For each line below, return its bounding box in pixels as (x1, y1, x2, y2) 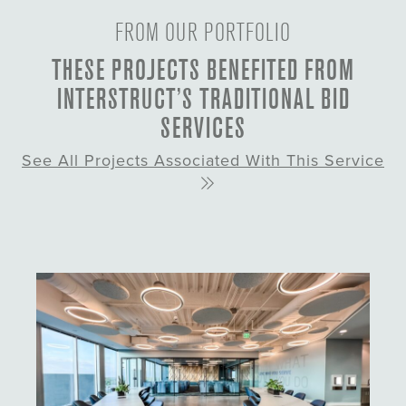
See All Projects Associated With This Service (22, 150, 384, 171)
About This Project (108, 340, 208, 353)
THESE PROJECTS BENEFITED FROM (52, 53, 354, 87)
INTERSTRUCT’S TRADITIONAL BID (56, 82, 350, 116)
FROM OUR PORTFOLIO (115, 18, 291, 48)
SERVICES (160, 111, 246, 145)
